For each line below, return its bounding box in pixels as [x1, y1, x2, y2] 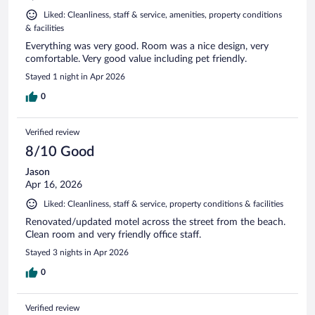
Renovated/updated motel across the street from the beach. [25, 217, 285, 227]
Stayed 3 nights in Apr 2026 [25, 247, 129, 257]
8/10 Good [25, 144, 94, 159]
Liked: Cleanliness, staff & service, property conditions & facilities [44, 199, 283, 208]
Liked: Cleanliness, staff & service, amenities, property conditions [44, 10, 282, 19]
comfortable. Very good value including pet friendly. [25, 53, 247, 64]
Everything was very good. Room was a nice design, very [25, 41, 269, 51]
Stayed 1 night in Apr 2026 [25, 72, 125, 81]
